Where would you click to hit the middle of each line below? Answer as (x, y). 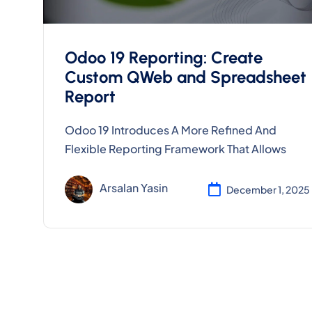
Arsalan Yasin (134, 188)
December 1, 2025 (268, 189)
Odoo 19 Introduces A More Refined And (171, 130)
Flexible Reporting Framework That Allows (175, 149)
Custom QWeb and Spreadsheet (186, 77)
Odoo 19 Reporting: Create (164, 58)
